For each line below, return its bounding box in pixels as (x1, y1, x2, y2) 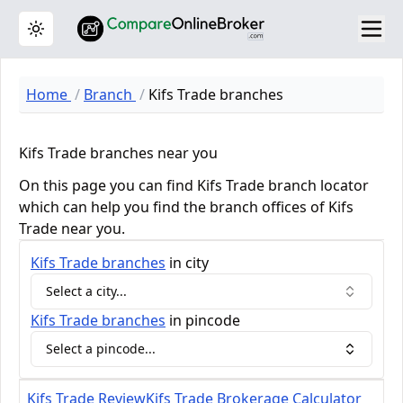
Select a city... (46, 282, 127, 300)
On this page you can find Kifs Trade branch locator (19, 175, 369, 195)
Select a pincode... (46, 340, 156, 357)
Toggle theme (34, 27, 118, 45)
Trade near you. (19, 219, 125, 238)
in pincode (166, 310, 240, 330)
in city (166, 253, 209, 273)
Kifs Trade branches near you (19, 143, 218, 163)
